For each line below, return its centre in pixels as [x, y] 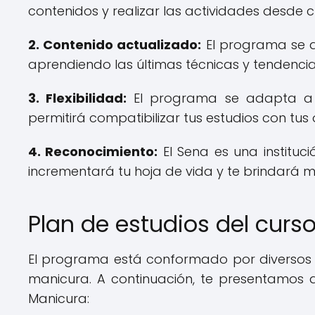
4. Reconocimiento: [93, 152]
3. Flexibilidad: [78, 98]
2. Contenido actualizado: [115, 45]
